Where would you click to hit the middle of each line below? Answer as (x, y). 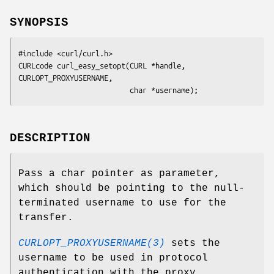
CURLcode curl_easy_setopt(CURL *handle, (102, 65)
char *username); (164, 90)
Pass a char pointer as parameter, (119, 173)
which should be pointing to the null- (131, 188)
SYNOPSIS (39, 22)
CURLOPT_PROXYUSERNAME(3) (92, 243)
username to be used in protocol (113, 258)
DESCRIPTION (50, 138)
